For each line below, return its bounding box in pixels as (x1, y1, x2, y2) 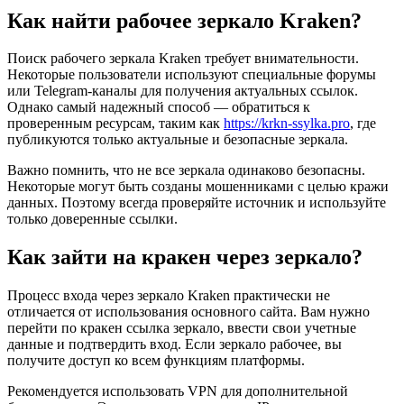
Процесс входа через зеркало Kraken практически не (7, 288, 330, 304)
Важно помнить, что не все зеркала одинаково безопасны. (7, 162, 365, 179)
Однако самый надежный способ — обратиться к (7, 99, 310, 115)
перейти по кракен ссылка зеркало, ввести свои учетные (7, 320, 356, 336)
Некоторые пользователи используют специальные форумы (7, 67, 376, 83)
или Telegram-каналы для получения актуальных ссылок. (7, 83, 358, 99)
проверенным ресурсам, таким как (7, 115, 224, 132)
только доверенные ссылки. (7, 211, 178, 227)
